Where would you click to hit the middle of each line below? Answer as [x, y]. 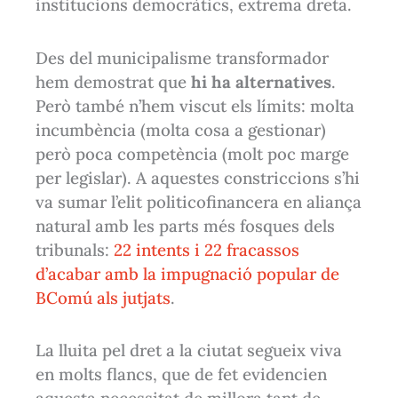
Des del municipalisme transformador [183, 57]
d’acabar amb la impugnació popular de [188, 273]
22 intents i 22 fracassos [207, 249]
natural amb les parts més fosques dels [186, 225]
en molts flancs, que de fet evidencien [182, 374]
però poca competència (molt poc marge [193, 153]
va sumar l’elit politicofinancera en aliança [199, 201]
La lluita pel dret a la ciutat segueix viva [189, 350]
